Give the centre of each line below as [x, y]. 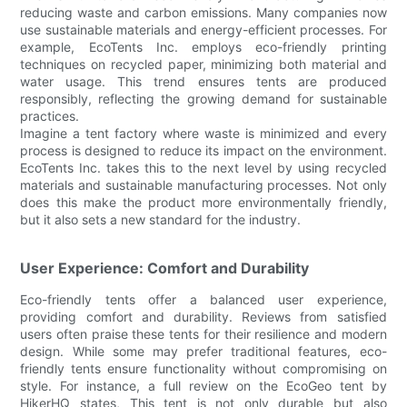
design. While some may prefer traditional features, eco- [203, 351]
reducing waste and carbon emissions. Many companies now [203, 12]
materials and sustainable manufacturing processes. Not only [203, 184]
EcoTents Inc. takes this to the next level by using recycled [203, 167]
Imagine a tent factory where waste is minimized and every [203, 133]
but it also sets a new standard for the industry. [161, 219]
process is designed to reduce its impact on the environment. [203, 150]
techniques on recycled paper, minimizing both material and [203, 64]
